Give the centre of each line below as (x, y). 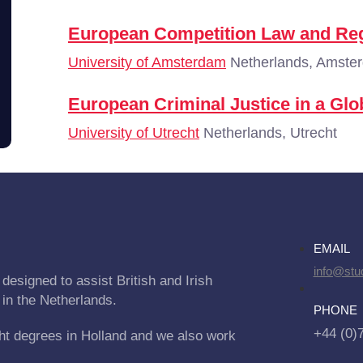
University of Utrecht (134, 133)
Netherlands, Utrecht (268, 133)
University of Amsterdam (147, 62)
